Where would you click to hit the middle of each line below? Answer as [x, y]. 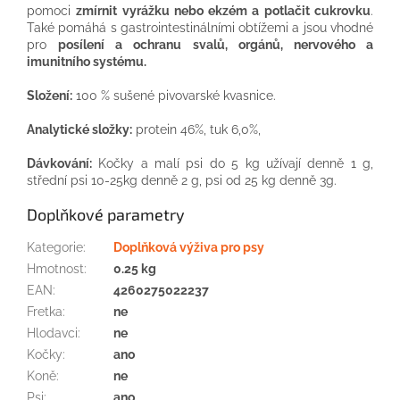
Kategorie [55, 247]
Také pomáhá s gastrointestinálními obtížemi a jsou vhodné [200, 27]
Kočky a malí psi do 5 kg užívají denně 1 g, [233, 163]
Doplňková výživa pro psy [189, 247]
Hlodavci [52, 333]
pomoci [52, 10]
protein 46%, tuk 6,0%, [196, 129]
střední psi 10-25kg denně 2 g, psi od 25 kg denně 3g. [182, 180]
